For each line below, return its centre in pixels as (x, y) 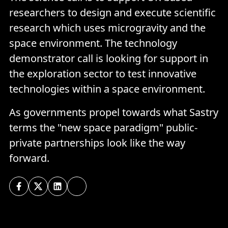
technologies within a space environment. (107, 89)
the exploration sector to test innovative (103, 73)
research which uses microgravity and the (107, 27)
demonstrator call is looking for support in (109, 58)
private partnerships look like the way (97, 142)
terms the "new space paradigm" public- (103, 127)
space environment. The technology (93, 43)
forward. (29, 158)
